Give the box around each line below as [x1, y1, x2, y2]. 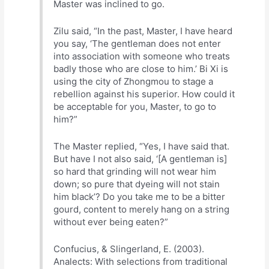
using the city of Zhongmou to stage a [53, 75, 214, 87]
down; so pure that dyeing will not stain [53, 178, 220, 190]
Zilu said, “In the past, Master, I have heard [53, 25, 233, 37]
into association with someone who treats [53, 50, 231, 62]
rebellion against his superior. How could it [53, 88, 235, 100]
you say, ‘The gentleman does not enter [53, 37, 222, 49]
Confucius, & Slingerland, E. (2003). [53, 243, 205, 255]
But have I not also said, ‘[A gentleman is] [53, 153, 228, 165]
